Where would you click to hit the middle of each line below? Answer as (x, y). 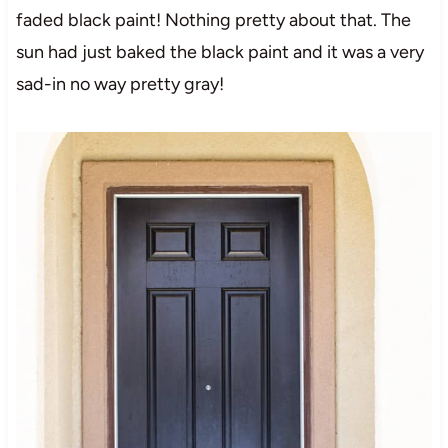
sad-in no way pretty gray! (119, 83)
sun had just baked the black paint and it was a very (219, 51)
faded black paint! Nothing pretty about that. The (213, 19)
